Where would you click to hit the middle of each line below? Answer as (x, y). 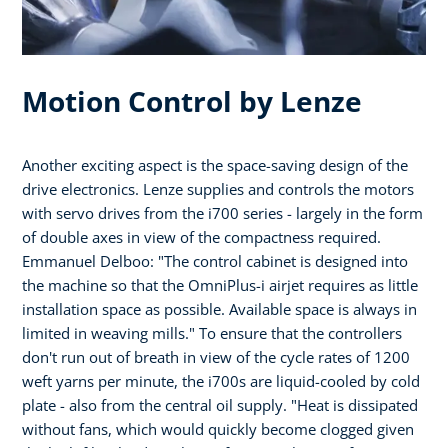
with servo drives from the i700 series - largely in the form (222, 212)
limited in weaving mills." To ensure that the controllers (212, 332)
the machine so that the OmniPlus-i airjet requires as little (220, 284)
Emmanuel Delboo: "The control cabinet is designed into (215, 260)
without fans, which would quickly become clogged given (218, 428)
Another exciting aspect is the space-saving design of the (215, 164)
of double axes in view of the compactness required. (201, 236)
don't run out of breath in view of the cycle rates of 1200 (216, 356)
